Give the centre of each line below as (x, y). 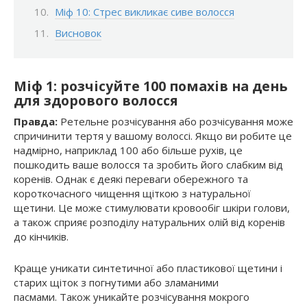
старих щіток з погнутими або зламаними (116, 282)
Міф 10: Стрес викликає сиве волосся (145, 11)
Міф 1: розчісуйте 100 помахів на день (151, 86)
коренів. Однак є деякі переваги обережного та (131, 179)
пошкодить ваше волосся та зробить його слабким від (148, 164)
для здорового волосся (96, 100)
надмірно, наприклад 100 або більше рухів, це (128, 150)
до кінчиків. (41, 236)
